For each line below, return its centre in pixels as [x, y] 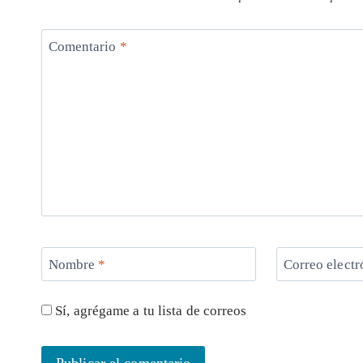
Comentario [84, 47]
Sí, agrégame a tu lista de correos [149, 310]
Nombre [73, 264]
